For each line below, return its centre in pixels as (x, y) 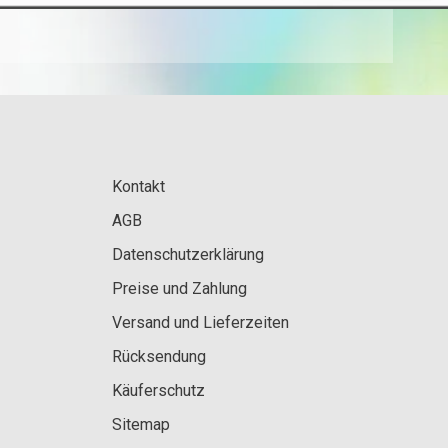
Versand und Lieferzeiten (200, 322)
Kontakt (138, 186)
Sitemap (141, 424)
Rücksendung (159, 356)
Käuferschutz (158, 390)
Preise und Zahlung (179, 288)
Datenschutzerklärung (188, 254)
